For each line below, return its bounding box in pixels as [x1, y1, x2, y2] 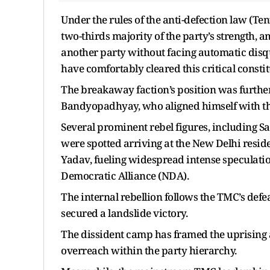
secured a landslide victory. [61, 206, 187, 220]
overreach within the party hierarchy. [61, 243, 237, 257]
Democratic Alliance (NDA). [61, 168, 189, 183]
